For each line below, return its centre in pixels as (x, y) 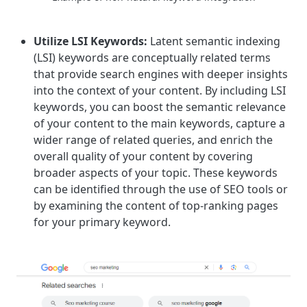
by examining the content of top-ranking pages (156, 205)
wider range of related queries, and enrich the (153, 139)
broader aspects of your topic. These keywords (156, 172)
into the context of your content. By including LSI (160, 90)
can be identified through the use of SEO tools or (161, 189)
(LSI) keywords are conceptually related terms (152, 57)
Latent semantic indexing (214, 41)
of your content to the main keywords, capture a (159, 123)
